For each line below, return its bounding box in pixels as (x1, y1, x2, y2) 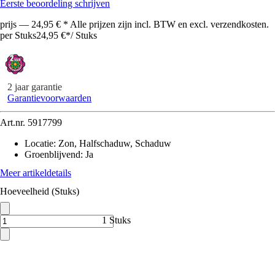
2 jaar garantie (7, 82, 62, 92)
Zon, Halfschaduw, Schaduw (58, 138, 171, 149)
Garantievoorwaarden (7, 93, 91, 103)
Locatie (25, 138, 53, 149)
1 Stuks (102, 215, 131, 225)
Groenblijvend (25, 149, 80, 160)
